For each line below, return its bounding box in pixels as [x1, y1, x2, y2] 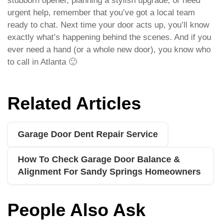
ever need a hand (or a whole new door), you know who [7, 45, 211, 55]
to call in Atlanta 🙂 [7, 57, 77, 67]
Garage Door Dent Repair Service [18, 129, 158, 140]
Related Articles [7, 93, 141, 114]
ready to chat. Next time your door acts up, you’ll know [7, 20, 209, 30]
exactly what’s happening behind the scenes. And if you [7, 33, 211, 42]
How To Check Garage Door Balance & [18, 154, 180, 165]
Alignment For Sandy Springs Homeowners [18, 167, 201, 177]
